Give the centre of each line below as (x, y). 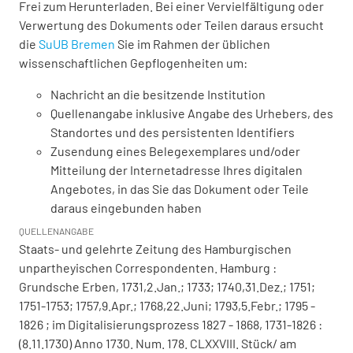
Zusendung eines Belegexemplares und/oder (175, 151)
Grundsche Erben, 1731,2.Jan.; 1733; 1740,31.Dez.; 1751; (167, 287)
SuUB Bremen (77, 44)
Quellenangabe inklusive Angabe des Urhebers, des (192, 113)
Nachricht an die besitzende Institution (158, 95)
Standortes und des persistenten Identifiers (173, 132)
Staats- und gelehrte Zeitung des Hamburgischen (155, 249)
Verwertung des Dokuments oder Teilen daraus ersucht (171, 25)
